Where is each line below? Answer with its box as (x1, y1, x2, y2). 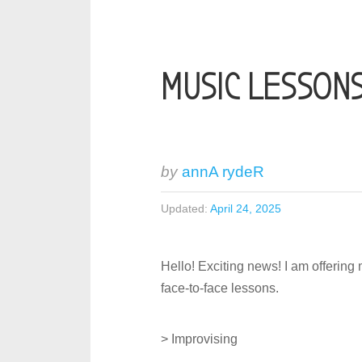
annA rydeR (182, 163, 265, 180)
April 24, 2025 (210, 202, 282, 215)
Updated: (161, 202, 208, 215)
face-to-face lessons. (161, 281, 280, 295)
